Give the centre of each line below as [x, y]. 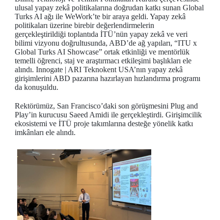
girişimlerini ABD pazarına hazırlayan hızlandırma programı [108, 78]
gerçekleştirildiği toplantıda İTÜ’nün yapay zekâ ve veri [101, 34]
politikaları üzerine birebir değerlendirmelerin [84, 25]
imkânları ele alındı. [45, 132]
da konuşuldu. [37, 87]
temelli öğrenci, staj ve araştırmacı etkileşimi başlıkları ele [103, 60]
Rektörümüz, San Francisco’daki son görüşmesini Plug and [106, 106]
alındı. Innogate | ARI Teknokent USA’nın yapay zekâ [99, 69]
